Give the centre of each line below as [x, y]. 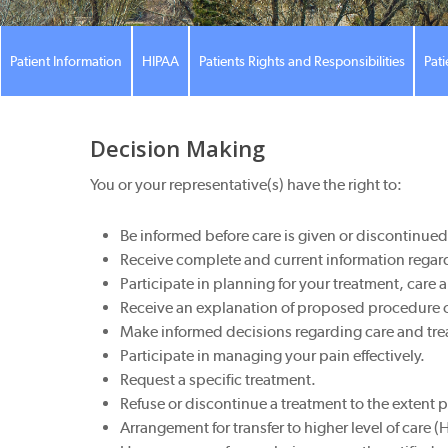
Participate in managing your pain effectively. [273, 355]
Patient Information [65, 61]
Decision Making [178, 148]
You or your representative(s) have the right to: [246, 184]
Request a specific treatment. [218, 379]
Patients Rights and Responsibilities [301, 61]
